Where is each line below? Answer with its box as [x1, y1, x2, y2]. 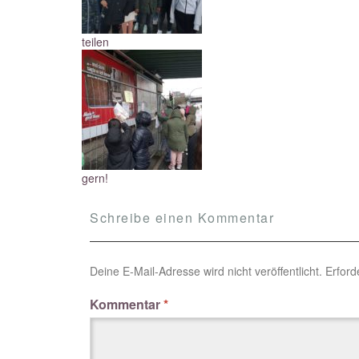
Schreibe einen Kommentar [90, 208, 274, 227]
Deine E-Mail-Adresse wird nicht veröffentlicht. [90, 262, 322, 279]
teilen [82, 33, 109, 50]
